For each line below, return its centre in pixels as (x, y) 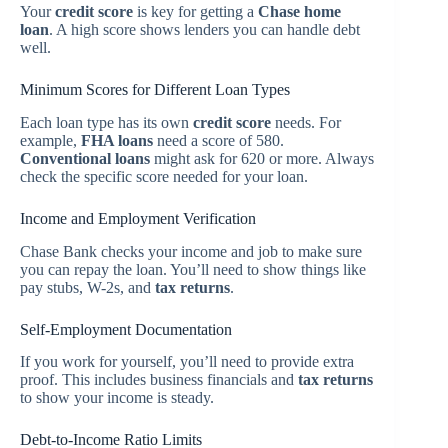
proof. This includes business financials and (159, 380)
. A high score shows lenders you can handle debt (204, 30)
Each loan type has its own (106, 122)
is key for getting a (195, 12)
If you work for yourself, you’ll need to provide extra (187, 362)
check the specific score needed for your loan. (164, 176)
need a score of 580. (218, 140)
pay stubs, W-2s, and (87, 287)
